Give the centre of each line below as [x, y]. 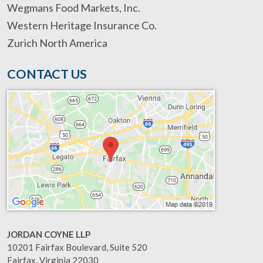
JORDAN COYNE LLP [49, 234]
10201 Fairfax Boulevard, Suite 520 [77, 247]
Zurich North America [57, 43]
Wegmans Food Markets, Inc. [74, 8]
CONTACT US [47, 74]
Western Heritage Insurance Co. [82, 25]
